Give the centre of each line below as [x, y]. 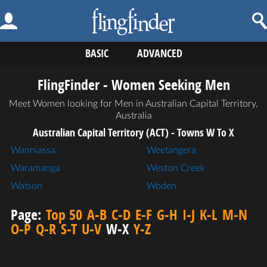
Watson [27, 186]
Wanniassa [33, 150]
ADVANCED [159, 53]
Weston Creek [176, 168]
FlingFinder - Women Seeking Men [133, 85]
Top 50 [64, 215]
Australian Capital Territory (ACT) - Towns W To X [133, 133]
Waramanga [35, 168]
